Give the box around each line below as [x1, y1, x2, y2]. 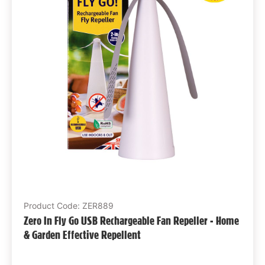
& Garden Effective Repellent [23, 227, 141, 242]
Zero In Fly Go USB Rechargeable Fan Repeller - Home [23, 213, 239, 228]
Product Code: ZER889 [23, 200, 114, 211]
